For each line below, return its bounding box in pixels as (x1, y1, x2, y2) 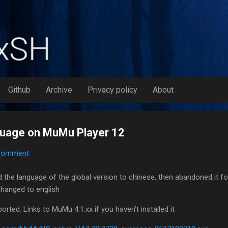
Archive (46, 85, 72, 95)
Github (8, 85, 31, 95)
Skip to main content (79, 8, 149, 17)
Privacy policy (88, 85, 137, 95)
